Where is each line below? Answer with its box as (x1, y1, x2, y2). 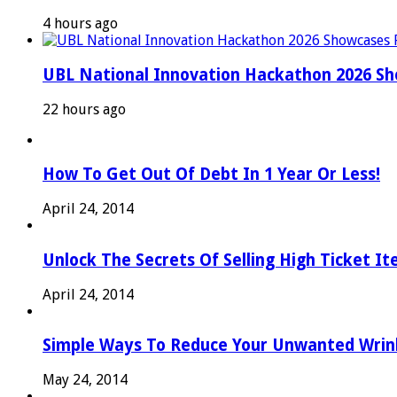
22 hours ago (43, 100, 126, 118)
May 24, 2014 (43, 371, 128, 388)
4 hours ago (43, 15, 118, 33)
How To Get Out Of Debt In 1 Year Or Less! (43, 165, 380, 184)
